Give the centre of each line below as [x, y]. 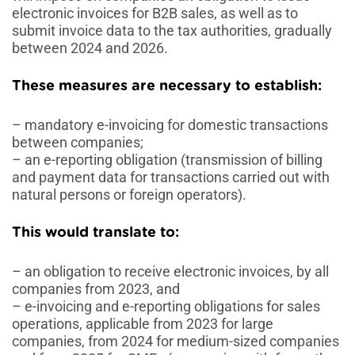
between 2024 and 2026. [90, 48]
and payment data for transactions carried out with [171, 177]
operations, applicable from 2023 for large [143, 324]
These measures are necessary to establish [165, 87]
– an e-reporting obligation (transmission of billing [167, 160]
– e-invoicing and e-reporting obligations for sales [166, 307]
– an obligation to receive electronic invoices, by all [170, 272]
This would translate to [94, 233]
